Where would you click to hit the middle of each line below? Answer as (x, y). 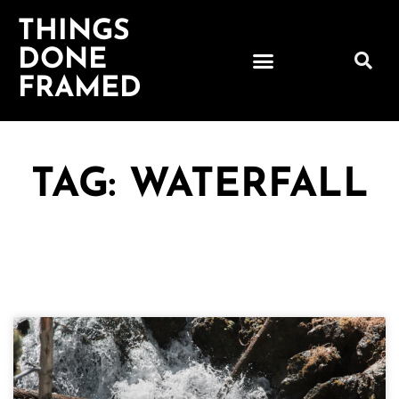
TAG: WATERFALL (199, 186)
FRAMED (80, 89)
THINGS (74, 32)
